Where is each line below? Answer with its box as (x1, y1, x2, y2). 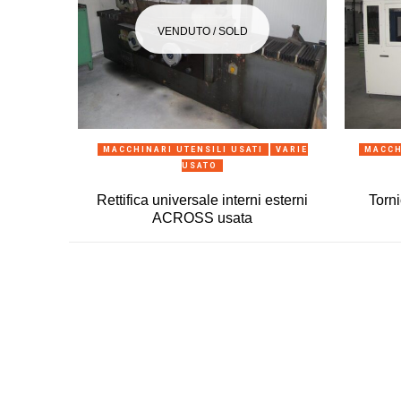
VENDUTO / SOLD (157, 25, 248, 38)
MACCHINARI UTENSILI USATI (102, 144, 263, 154)
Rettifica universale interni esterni (97, 192, 308, 208)
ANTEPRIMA (178, 139, 235, 150)
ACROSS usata (152, 209, 252, 226)
